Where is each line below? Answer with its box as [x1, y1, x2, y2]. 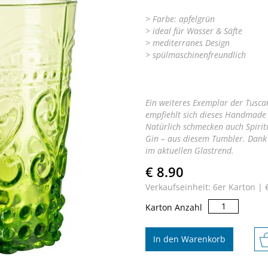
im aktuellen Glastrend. [145, 145, 234, 157]
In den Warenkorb [153, 233, 226, 245]
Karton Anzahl [145, 202, 202, 214]
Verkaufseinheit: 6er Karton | [145, 181, 265, 193]
